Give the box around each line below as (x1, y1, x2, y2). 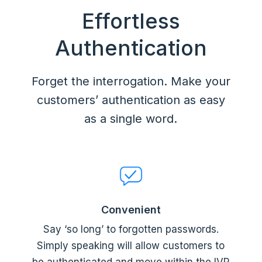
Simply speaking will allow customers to (37, 239, 225, 251)
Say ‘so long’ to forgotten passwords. (43, 223, 219, 235)
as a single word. (84, 111, 178, 126)
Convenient (101, 203, 161, 216)
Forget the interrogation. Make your (31, 74, 230, 88)
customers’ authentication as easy (36, 92, 225, 107)
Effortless (81, 8, 180, 34)
